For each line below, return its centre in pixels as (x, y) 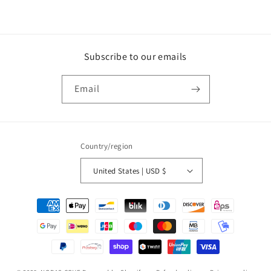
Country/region (107, 146)
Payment (38, 200)
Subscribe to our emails (135, 57)
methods (38, 216)
